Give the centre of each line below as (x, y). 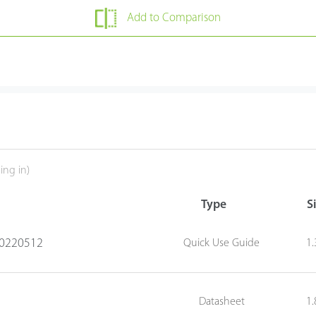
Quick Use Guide (222, 244)
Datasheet (221, 302)
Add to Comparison (174, 18)
